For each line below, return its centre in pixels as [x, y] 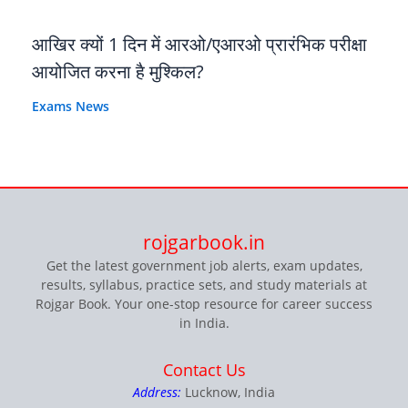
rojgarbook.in [204, 243]
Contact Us [204, 369]
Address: [157, 392]
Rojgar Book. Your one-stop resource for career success [204, 304]
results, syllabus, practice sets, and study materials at [204, 285]
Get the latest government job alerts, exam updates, [204, 266]
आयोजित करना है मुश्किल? [118, 72]
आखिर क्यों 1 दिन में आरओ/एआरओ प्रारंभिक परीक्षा [199, 45]
